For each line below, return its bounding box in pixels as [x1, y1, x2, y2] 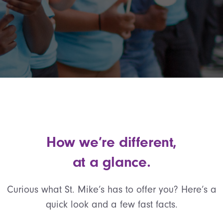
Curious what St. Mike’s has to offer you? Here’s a [6, 184, 217, 195]
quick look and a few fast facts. [45, 199, 178, 210]
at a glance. [72, 153, 151, 171]
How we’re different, [46, 133, 177, 151]
